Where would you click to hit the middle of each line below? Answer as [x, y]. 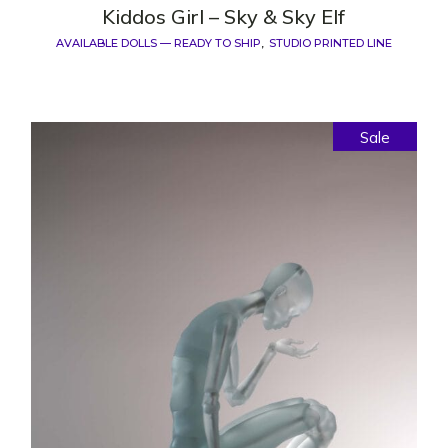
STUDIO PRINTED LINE [330, 42]
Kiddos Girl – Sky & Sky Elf [224, 16]
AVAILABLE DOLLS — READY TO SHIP [158, 42]
